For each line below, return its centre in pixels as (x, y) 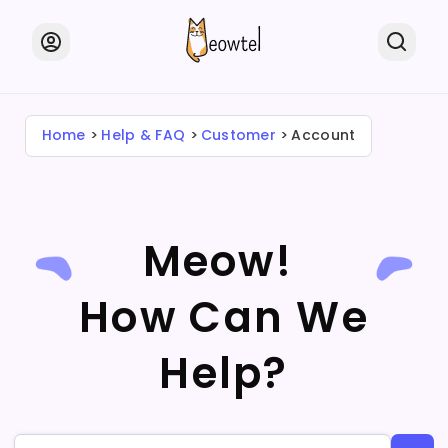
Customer (238, 135)
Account (323, 135)
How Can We (224, 317)
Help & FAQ (143, 135)
